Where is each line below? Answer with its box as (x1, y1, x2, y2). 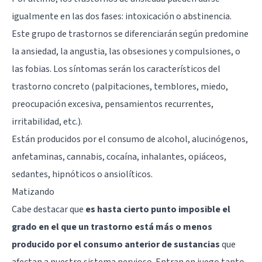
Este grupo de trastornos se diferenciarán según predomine (12, 27, 249, 40)
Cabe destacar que (12, 202, 85, 216)
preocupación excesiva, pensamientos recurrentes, (12, 97, 213, 111)
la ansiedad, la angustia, (12, 44, 109, 58)
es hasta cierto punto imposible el (85, 202, 230, 216)
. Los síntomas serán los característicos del (50, 62, 220, 75)
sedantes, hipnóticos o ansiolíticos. (12, 167, 153, 181)
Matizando (12, 185, 54, 198)
